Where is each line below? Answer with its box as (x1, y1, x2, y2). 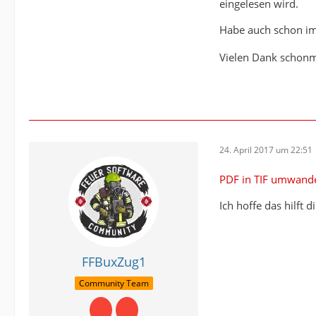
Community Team (78, 276, 149, 289)
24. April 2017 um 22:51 (219, 143, 312, 156)
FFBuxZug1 (81, 253, 146, 271)
